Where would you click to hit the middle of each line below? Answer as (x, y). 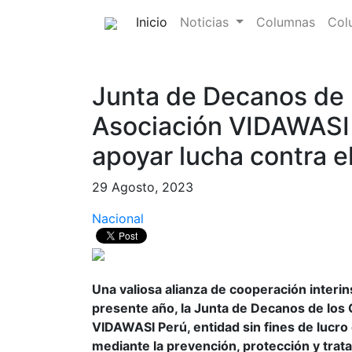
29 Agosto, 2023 (143, 187)
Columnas (285, 22)
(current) (192, 21)
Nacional (118, 218)
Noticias (206, 22)
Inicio (152, 22)
